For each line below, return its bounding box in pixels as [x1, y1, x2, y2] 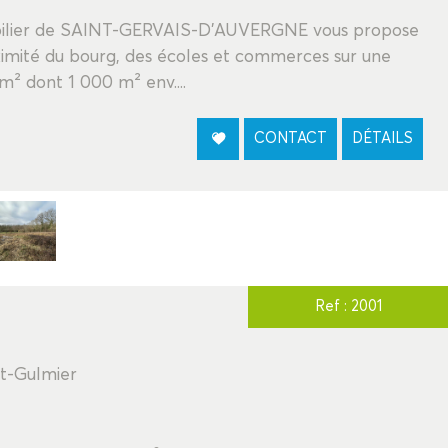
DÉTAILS [352, 130, 413, 146]
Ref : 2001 [314, 299, 382, 314]
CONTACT [254, 130, 327, 146]
